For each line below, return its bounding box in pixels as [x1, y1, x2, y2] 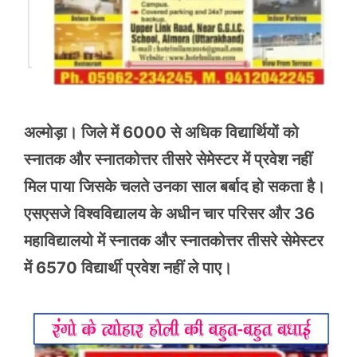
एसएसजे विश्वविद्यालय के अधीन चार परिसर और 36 [24, 204, 315, 224]
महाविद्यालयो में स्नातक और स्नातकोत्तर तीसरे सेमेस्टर [24, 231, 324, 251]
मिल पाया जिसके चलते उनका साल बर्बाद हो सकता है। [24, 177, 325, 197]
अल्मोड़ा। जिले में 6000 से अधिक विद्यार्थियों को [24, 123, 299, 143]
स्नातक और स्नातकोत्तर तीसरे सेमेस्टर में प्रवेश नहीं [24, 150, 312, 170]
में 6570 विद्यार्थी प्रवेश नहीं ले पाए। [24, 258, 232, 278]
